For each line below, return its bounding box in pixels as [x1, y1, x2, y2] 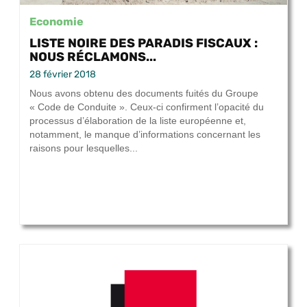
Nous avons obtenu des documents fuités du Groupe [29, 88, 258, 99]
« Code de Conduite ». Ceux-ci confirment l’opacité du [29, 101, 264, 113]
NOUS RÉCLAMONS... [29, 49, 156, 64]
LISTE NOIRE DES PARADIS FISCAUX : [29, 36, 258, 51]
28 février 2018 [29, 69, 96, 81]
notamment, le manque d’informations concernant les [29, 129, 260, 140]
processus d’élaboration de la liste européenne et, [29, 115, 246, 127]
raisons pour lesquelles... [29, 143, 138, 154]
